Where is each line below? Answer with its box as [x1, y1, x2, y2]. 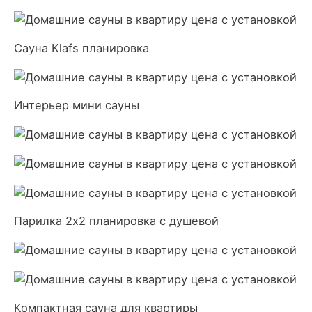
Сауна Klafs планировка [14, 40, 149, 55]
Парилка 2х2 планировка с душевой [14, 214, 219, 228]
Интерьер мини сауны [14, 98, 139, 113]
